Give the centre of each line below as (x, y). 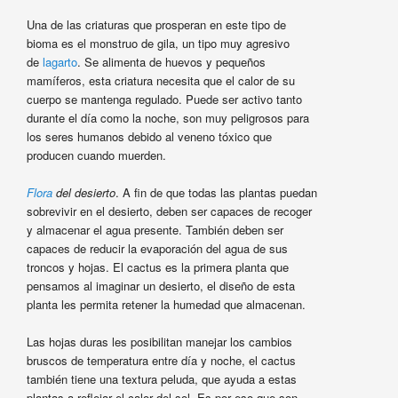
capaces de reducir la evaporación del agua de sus (157, 248)
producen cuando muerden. (96, 155)
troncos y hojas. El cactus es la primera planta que (157, 267)
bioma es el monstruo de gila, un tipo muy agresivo (158, 43)
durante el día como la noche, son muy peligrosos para (167, 117)
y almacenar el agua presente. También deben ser (155, 229)
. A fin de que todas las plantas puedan (216, 192)
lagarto (60, 61)
